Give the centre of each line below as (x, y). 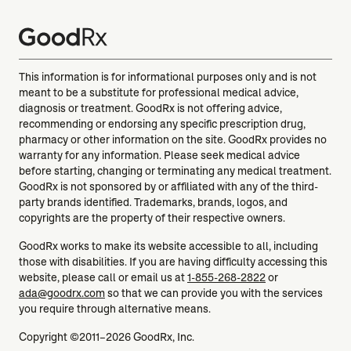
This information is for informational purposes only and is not (168, 76)
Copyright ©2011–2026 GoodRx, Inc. (107, 337)
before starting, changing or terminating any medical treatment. (175, 170)
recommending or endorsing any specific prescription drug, (162, 123)
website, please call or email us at (103, 277)
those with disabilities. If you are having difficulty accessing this (173, 261)
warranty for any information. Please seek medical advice (159, 155)
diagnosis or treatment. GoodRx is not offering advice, (150, 108)
